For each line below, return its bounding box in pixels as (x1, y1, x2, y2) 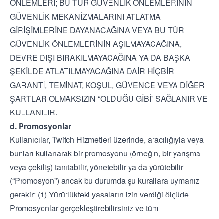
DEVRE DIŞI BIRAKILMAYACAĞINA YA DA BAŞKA (10, 52, 190, 63)
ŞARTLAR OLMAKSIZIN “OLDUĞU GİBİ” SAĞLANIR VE (10, 93, 208, 104)
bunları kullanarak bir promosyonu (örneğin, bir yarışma (10, 148, 200, 159)
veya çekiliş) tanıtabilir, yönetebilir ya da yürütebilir (10, 161, 183, 173)
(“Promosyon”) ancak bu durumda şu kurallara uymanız (10, 175, 199, 186)
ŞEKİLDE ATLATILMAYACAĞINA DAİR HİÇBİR (10, 66, 174, 77)
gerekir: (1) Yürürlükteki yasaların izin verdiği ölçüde (10, 189, 189, 200)
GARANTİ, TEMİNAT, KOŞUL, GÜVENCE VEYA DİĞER (10, 79, 205, 90)
